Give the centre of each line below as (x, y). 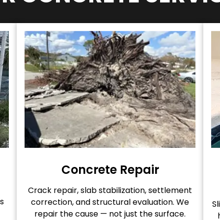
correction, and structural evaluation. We (110, 202)
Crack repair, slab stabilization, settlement (110, 191)
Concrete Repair (110, 170)
